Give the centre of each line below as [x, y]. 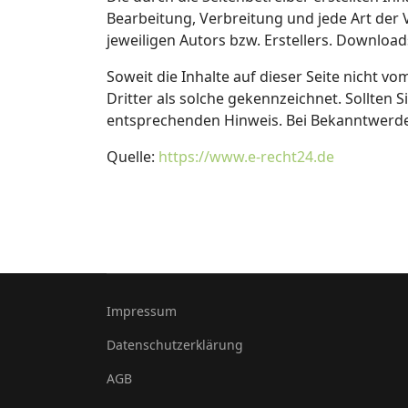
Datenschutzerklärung [175, 345]
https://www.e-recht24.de [246, 157]
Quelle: [133, 157]
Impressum [142, 311]
